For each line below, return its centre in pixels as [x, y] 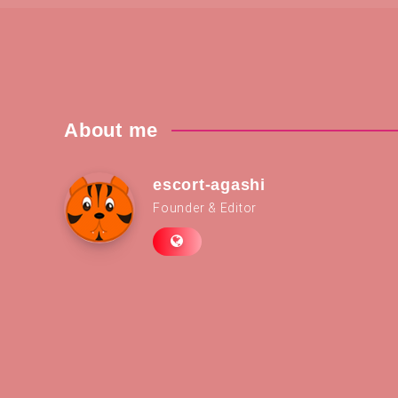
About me [111, 131]
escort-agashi [209, 185]
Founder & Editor [205, 208]
